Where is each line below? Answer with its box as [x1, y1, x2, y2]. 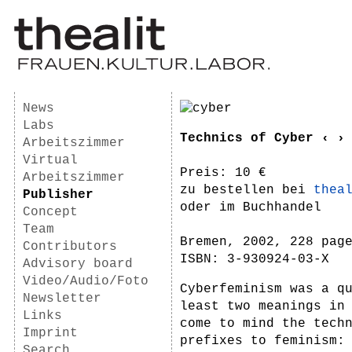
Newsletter [23, 291, 101, 306]
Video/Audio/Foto [23, 274, 148, 288]
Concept [23, 205, 78, 219]
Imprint [23, 326, 78, 340]
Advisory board [23, 257, 133, 271]
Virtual [23, 153, 78, 167]
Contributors [23, 240, 117, 254]
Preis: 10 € [180, 166, 266, 180]
